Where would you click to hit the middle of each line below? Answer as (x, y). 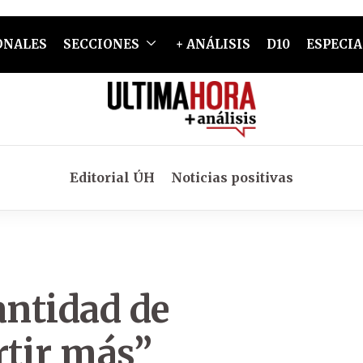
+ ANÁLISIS (213, 44)
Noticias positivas (232, 177)
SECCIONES (101, 44)
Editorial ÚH (112, 177)
